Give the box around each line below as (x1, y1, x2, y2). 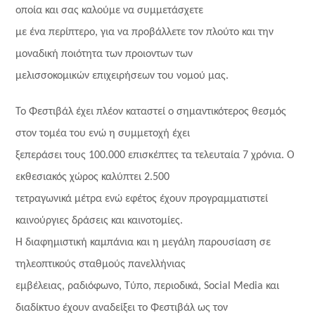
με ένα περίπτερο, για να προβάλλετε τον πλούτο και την (15, 27, 274, 38)
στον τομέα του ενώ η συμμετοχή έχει (15, 128, 191, 139)
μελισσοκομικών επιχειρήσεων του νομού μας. (15, 70, 229, 82)
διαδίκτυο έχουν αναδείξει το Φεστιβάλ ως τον (15, 302, 229, 314)
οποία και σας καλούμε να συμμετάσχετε (15, 5, 204, 16)
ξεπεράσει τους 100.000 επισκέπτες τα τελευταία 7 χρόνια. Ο (15, 150, 295, 161)
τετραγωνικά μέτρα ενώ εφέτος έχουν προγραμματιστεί (15, 193, 269, 205)
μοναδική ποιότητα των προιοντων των (15, 49, 193, 60)
